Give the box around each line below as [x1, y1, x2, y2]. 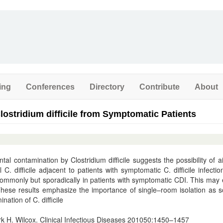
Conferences [26, 82, 75, 91]
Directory [90, 82, 124, 91]
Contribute [139, 82, 180, 91]
